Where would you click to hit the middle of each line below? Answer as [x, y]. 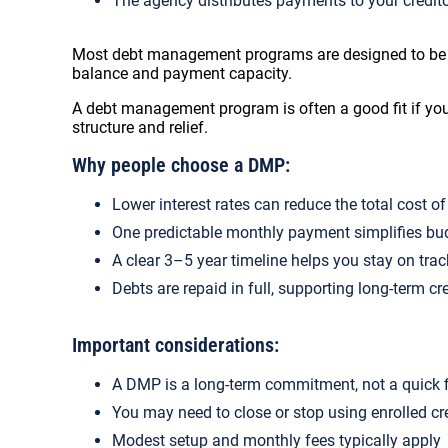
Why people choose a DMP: [181, 165]
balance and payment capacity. [182, 73]
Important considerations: [178, 345]
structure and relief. [140, 127]
